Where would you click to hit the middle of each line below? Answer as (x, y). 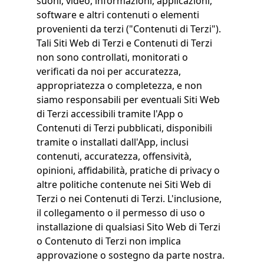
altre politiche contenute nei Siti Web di (123, 184)
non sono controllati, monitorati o (112, 57)
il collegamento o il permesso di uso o (121, 213)
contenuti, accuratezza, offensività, (114, 156)
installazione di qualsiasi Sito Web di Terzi (128, 227)
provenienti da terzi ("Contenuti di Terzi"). (128, 29)
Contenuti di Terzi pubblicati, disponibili (124, 128)
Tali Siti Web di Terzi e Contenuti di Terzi (124, 43)
